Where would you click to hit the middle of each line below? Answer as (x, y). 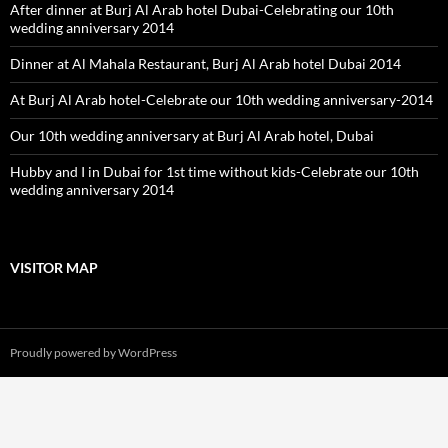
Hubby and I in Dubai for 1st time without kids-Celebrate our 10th (214, 172)
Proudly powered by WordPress (93, 353)
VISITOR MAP (54, 268)
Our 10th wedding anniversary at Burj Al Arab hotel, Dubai (192, 136)
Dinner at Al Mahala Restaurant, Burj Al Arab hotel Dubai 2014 (205, 64)
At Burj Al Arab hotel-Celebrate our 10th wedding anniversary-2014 (221, 100)
